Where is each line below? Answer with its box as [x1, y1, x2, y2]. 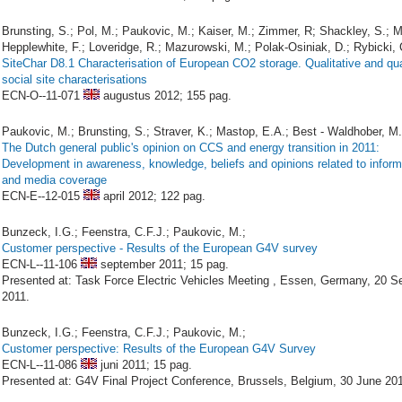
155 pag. [187, 89, 232, 102]
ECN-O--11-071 [2, 89, 80, 102]
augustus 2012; [103, 89, 183, 102]
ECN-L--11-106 [2, 258, 77, 271]
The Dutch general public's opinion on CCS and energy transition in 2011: [2, 141, 380, 154]
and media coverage [2, 173, 107, 187]
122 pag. [161, 189, 205, 203]
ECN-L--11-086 [2, 358, 77, 371]
